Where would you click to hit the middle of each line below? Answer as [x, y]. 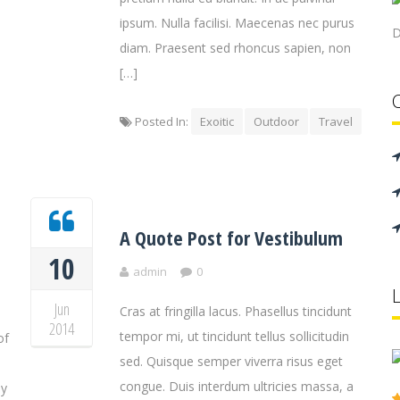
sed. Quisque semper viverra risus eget [231, 361]
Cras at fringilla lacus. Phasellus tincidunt [236, 311]
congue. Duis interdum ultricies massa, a [237, 386]
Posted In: [162, 121]
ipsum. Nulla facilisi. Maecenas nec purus [237, 23]
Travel [336, 121]
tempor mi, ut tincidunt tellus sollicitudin [234, 336]
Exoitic [217, 121]
